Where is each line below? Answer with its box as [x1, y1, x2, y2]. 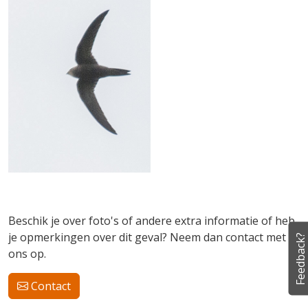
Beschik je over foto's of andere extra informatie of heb [8, 213, 295, 228]
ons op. [8, 246, 46, 261]
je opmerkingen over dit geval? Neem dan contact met [8, 230, 286, 245]
